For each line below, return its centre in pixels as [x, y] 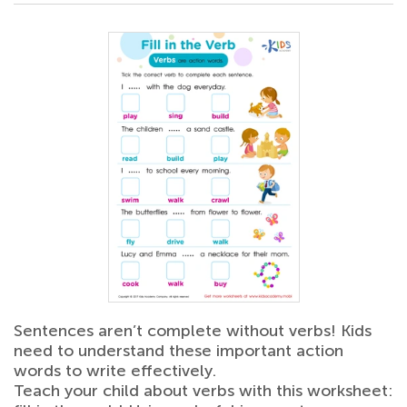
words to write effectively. [115, 370]
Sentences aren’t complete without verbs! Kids [193, 330]
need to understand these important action [179, 350]
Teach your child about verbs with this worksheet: [203, 390]
